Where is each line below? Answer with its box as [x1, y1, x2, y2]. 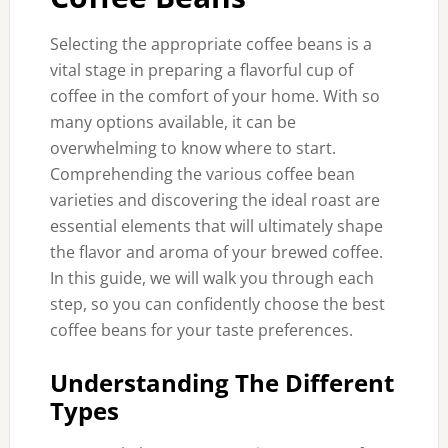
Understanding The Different [49, 366, 394, 399]
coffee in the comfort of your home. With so [49, 85, 380, 107]
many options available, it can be [49, 111, 296, 133]
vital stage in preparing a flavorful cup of [49, 59, 353, 81]
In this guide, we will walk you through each [49, 267, 374, 289]
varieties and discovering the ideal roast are [49, 189, 380, 211]
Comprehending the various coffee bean [49, 163, 355, 185]
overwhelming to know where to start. [49, 137, 336, 159]
